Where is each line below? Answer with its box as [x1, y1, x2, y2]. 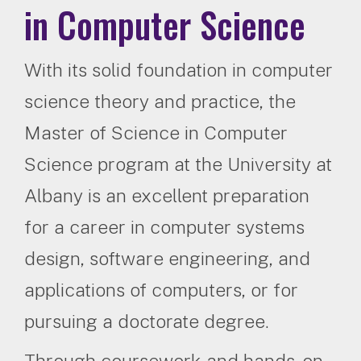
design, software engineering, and [24, 247, 310, 269]
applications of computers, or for [24, 278, 298, 301]
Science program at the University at [24, 152, 332, 175]
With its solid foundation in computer [24, 58, 333, 81]
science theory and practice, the [24, 89, 296, 112]
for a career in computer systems [24, 215, 305, 238]
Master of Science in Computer [24, 121, 288, 143]
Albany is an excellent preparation [24, 184, 309, 206]
